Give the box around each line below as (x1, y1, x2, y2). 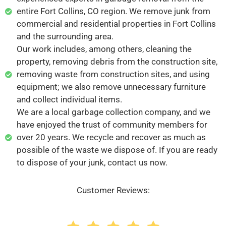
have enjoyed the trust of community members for (16, 120, 207, 130)
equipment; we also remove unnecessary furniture (16, 82, 206, 92)
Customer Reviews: (76, 185, 150, 195)
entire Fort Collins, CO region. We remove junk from (16, 6, 210, 16)
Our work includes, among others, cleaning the (16, 44, 192, 54)
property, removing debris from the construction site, (16, 56, 217, 67)
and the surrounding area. (16, 31, 114, 41)
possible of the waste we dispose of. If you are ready (16, 145, 217, 155)
